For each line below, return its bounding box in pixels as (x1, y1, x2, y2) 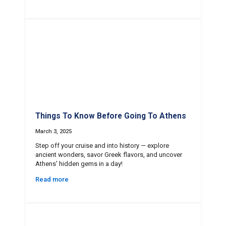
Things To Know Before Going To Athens (35, 111, 186, 121)
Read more (35, 176, 69, 184)
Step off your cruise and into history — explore (35, 142, 169, 150)
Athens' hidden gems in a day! (35, 160, 123, 168)
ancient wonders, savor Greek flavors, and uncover (35, 151, 182, 159)
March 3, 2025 (35, 128, 72, 135)
